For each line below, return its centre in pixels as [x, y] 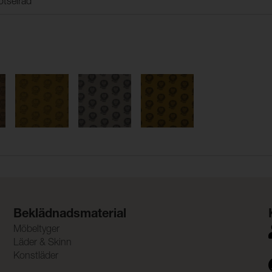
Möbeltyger [36, 230]
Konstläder [36, 257]
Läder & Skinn [42, 243]
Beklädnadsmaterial [70, 215]
